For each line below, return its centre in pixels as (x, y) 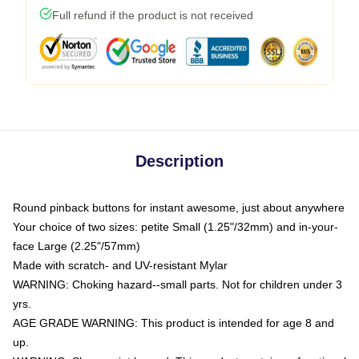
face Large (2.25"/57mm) (77, 246)
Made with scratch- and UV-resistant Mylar (120, 265)
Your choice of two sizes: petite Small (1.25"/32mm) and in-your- (175, 227)
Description (179, 161)
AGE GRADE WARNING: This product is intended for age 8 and (173, 323)
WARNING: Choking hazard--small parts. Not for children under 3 (177, 284)
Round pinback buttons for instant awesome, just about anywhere (179, 208)
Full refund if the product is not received (153, 15)
